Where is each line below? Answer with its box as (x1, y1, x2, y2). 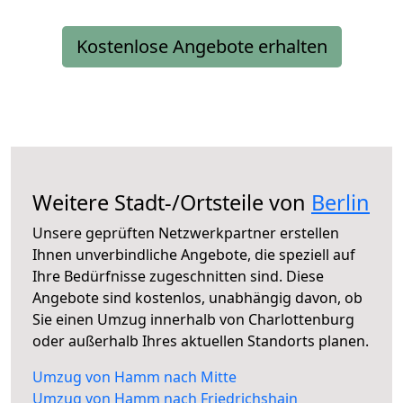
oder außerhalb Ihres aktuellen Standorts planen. (32, 331, 369, 352)
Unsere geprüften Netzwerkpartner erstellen (32, 223, 339, 244)
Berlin (311, 188, 370, 218)
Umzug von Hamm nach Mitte (32, 367, 237, 388)
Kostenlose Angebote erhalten (76, 34, 327, 59)
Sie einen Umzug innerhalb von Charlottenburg (32, 309, 354, 330)
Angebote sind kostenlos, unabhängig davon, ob (32, 288, 363, 309)
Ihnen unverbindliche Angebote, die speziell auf (32, 245, 355, 265)
